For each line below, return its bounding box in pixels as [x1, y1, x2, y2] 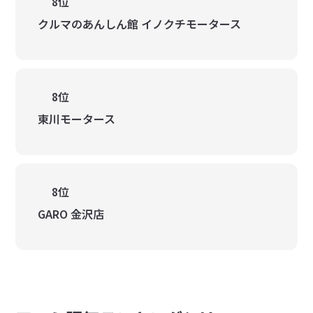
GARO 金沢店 [38, 205, 105, 222]
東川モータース [38, 110, 116, 127]
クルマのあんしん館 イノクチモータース [38, 15, 242, 32]
